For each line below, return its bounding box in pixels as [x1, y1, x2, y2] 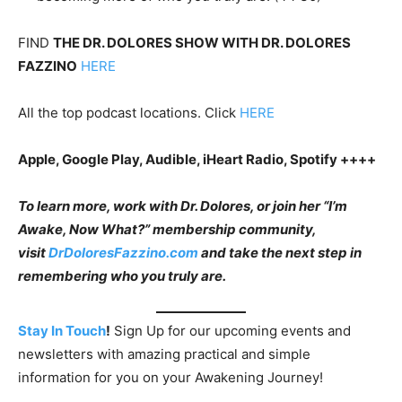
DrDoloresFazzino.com [48, 243, 198, 261]
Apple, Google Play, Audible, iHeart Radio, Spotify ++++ [18, 150, 376, 168]
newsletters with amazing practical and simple [18, 345, 310, 363]
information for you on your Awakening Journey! [18, 369, 323, 387]
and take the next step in [198, 243, 362, 261]
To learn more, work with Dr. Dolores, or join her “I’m [18, 197, 347, 214]
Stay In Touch [18, 322, 106, 340]
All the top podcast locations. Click [18, 103, 240, 121]
